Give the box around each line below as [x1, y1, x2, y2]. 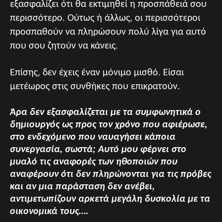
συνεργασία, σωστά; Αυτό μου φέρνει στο [10, 145, 186, 155]
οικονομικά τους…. [10, 207, 88, 217]
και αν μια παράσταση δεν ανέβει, [10, 182, 155, 192]
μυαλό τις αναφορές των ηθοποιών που [10, 157, 177, 167]
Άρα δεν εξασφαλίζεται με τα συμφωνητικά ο [10, 108, 201, 117]
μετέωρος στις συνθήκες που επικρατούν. [10, 82, 180, 92]
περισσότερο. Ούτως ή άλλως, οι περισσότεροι [10, 13, 200, 23]
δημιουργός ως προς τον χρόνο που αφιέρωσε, [10, 120, 207, 130]
